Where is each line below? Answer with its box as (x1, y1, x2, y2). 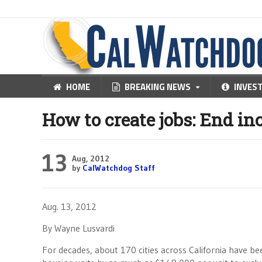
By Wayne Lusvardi (42, 222, 115, 234)
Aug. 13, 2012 (42, 201, 96, 212)
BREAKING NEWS (125, 80, 191, 94)
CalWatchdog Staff (82, 163, 155, 173)
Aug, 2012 (72, 153, 109, 164)
